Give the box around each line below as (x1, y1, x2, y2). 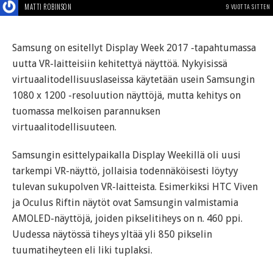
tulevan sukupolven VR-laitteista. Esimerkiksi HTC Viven (12, 181, 258, 193)
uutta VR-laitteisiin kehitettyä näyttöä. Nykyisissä (12, 58, 227, 69)
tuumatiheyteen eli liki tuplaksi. (12, 244, 152, 256)
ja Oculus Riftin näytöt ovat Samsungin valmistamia (12, 197, 238, 208)
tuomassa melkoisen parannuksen (12, 105, 160, 117)
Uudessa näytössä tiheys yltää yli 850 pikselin (12, 229, 212, 240)
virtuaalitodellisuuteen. (12, 121, 116, 133)
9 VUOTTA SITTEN (225, 2, 270, 11)
